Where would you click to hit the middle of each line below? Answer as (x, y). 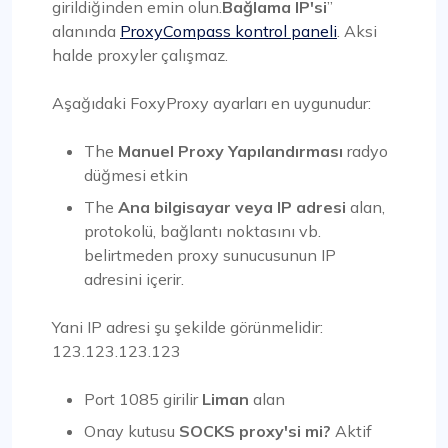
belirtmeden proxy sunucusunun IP (210, 255)
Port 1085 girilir (143, 399)
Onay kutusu (131, 431)
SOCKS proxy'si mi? (255, 431)
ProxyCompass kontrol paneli (228, 31)
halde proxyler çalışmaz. (140, 55)
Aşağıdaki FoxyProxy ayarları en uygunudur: (211, 103)
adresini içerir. (134, 279)
